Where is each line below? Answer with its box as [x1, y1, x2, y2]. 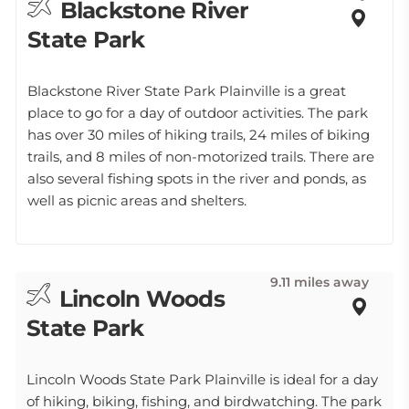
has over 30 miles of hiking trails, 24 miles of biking [27, 126, 370, 143]
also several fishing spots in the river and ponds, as [27, 170, 366, 187]
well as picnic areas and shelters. [27, 192, 246, 209]
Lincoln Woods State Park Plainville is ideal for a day [26, 371, 378, 388]
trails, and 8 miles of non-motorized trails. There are [27, 148, 374, 165]
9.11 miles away [270, 274, 369, 290]
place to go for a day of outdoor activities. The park [27, 104, 368, 121]
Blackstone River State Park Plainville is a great [27, 82, 346, 100]
